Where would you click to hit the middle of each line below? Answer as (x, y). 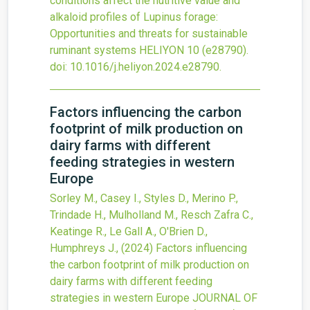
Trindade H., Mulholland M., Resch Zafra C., (152, 215)
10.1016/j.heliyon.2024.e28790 (145, 67)
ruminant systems (93, 50)
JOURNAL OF (225, 298)
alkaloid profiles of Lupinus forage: (134, 17)
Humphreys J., (85, 248)
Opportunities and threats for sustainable (149, 34)
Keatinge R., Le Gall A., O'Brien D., (129, 231)
